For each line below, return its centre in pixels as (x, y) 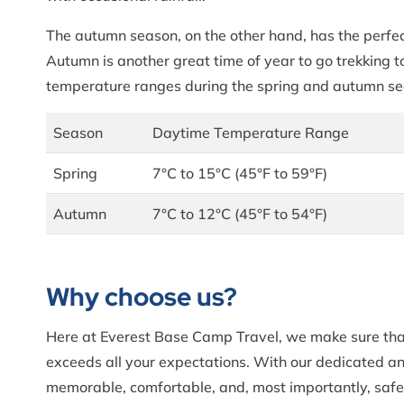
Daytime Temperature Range (251, 132)
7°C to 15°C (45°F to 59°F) (240, 173)
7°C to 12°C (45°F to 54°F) (240, 213)
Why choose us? (144, 296)
